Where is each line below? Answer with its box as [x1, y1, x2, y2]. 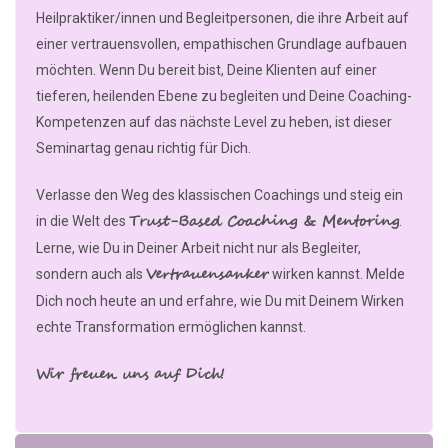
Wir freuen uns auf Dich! [36, 364, 225, 387]
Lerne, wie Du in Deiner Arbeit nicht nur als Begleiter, [36, 240, 361, 257]
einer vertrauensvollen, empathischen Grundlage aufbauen [36, 36, 407, 53]
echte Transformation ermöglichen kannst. [36, 319, 306, 336]
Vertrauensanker [146, 264, 269, 287]
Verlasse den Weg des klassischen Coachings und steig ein [36, 187, 403, 204]
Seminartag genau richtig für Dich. [36, 140, 251, 157]
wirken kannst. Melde [269, 266, 405, 283]
